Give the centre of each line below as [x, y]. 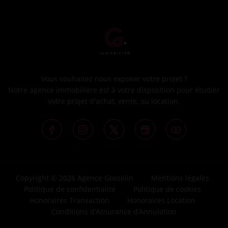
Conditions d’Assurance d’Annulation [114, 212]
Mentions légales [180, 178]
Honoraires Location [161, 201]
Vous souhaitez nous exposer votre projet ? [114, 79]
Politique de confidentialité [69, 189]
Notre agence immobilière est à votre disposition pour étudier [114, 90]
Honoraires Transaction [69, 201]
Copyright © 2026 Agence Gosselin [74, 178]
